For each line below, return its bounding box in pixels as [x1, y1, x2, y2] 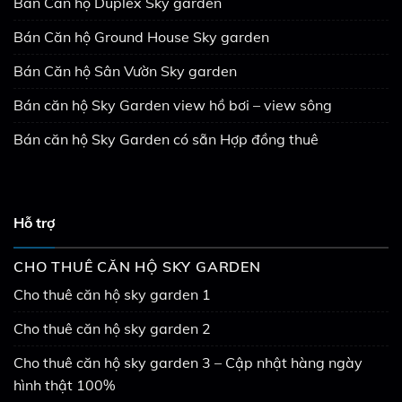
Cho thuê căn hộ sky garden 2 [13, 319, 211, 337]
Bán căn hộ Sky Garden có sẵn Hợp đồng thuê [13, 129, 319, 148]
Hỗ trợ [13, 213, 55, 232]
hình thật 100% [13, 376, 115, 394]
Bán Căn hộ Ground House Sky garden [13, 27, 269, 46]
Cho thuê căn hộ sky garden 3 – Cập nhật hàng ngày [13, 354, 363, 371]
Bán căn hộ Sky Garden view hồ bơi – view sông [13, 95, 332, 114]
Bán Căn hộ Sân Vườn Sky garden [13, 61, 237, 80]
